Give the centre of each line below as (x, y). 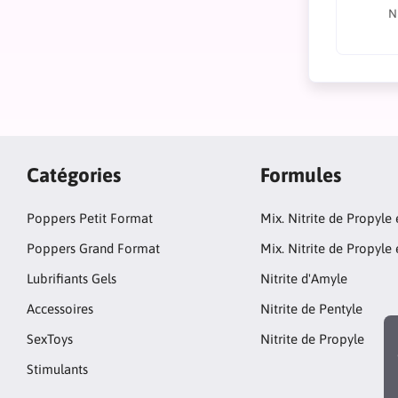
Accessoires (60, 309)
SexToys (50, 339)
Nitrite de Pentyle (311, 309)
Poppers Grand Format (93, 248)
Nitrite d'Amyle (303, 279)
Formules (300, 175)
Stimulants (57, 369)
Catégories (74, 175)
